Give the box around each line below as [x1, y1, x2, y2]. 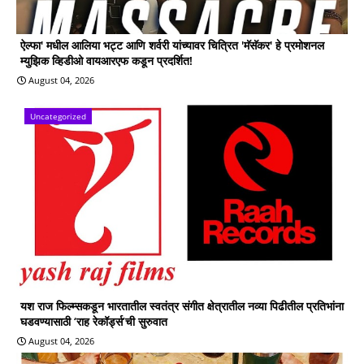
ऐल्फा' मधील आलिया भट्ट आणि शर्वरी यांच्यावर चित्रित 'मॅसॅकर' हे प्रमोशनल [20, 37, 324, 53]
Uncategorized [30, 110, 86, 122]
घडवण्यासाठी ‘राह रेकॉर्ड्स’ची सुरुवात [20, 313, 167, 329]
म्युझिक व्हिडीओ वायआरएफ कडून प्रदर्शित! [20, 52, 193, 68]
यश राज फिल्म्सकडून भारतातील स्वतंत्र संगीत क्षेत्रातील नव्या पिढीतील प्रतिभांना [20, 297, 344, 314]
